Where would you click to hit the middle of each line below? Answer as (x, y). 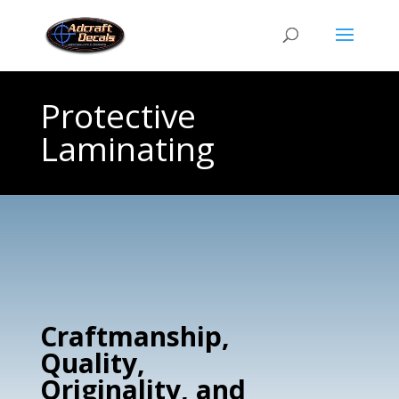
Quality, (92, 363)
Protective (118, 115)
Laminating (127, 148)
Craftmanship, (134, 336)
